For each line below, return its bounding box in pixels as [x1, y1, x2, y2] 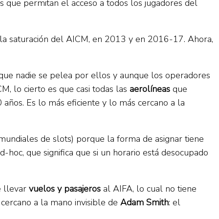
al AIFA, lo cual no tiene [101, 182, 197, 195]
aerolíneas [130, 83, 173, 95]
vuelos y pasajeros [26, 182, 101, 195]
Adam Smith [118, 196, 169, 208]
